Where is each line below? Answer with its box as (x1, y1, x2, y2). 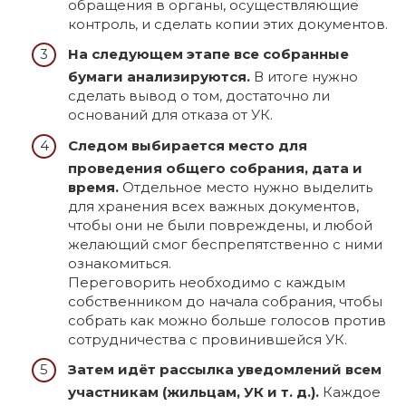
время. (68, 178, 119, 196)
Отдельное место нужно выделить (119, 178, 372, 196)
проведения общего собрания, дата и (68, 159, 362, 177)
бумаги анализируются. (68, 68, 250, 86)
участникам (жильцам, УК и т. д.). (68, 383, 319, 401)
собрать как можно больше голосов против (68, 311, 386, 329)
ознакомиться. (68, 254, 171, 272)
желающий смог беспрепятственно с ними (68, 235, 382, 253)
